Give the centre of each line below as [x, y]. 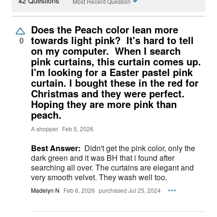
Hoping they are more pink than [104, 104]
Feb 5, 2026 [78, 129]
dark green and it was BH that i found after [103, 158]
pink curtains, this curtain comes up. [116, 62]
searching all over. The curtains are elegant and [63, 168]
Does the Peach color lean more [105, 30]
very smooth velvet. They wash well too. [133, 177]
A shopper [45, 129]
